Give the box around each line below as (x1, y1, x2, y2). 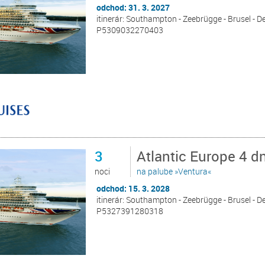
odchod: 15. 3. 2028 (96, 183, 170, 194)
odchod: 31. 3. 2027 (96, 1, 170, 13)
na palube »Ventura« (137, 166, 212, 177)
